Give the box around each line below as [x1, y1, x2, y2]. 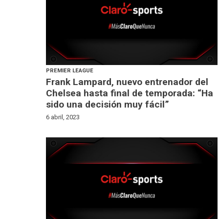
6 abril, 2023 [46, 113, 80, 121]
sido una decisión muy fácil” [46, 98, 170, 110]
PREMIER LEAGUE [46, 67, 94, 74]
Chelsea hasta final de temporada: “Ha [46, 87, 214, 99]
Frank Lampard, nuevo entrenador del [46, 76, 209, 88]
